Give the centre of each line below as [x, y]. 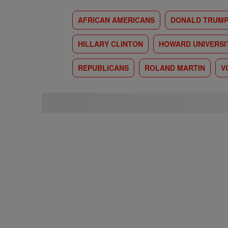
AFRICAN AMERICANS [116, 20]
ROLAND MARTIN [175, 68]
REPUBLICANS [103, 68]
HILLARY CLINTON [110, 44]
